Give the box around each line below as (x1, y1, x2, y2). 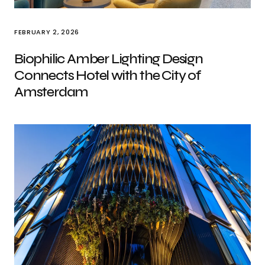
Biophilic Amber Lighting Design (14, 50, 203, 67)
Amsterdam (14, 83, 89, 101)
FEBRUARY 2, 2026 (14, 27, 79, 37)
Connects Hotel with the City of (14, 67, 201, 84)
